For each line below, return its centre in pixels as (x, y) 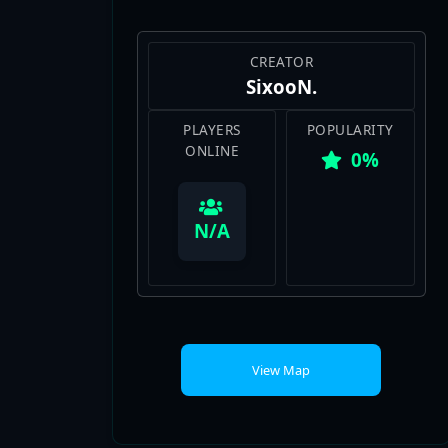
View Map (281, 283)
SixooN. (281, 29)
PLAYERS (212, 72)
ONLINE (212, 93)
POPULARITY (350, 72)
